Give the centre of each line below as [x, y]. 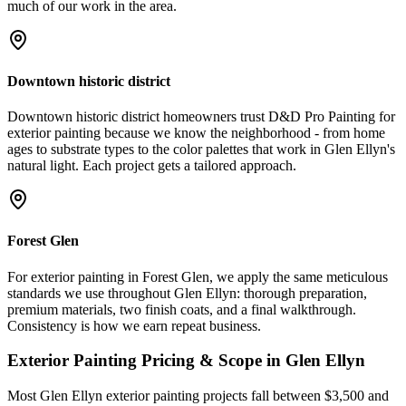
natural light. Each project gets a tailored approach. [152, 166]
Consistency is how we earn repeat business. [134, 325]
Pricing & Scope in [211, 361]
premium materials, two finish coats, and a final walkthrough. [182, 309]
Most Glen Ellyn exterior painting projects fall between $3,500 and [198, 396]
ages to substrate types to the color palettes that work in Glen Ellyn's [201, 150]
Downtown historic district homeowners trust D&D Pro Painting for [201, 117]
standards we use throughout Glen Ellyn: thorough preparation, [187, 293]
